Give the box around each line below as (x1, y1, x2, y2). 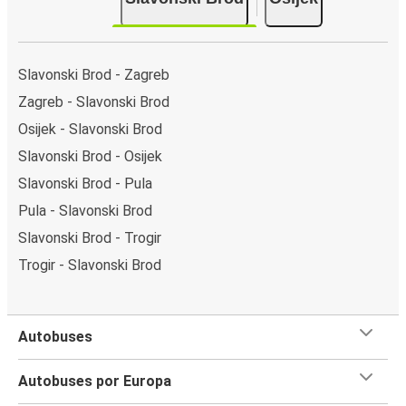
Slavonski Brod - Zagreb (18, 65, 169, 83)
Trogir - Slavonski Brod (18, 256, 161, 274)
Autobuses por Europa (18, 372, 171, 390)
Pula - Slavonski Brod (18, 201, 152, 219)
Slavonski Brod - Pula (18, 174, 152, 192)
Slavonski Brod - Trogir (18, 228, 161, 246)
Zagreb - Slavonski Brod (18, 92, 169, 111)
